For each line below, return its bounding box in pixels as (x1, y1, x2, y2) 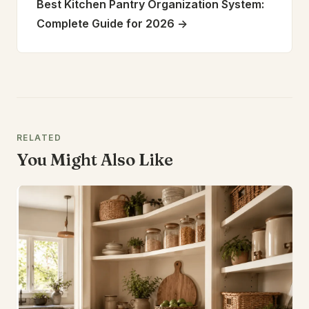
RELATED (17, 132, 62, 143)
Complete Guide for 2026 (37, 17, 175, 30)
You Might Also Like (17, 150, 173, 170)
